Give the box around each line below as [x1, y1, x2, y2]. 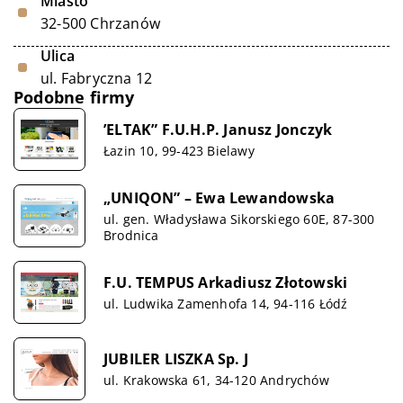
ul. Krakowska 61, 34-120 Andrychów [103, 371, 329, 389]
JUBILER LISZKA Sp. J [103, 348, 248, 369]
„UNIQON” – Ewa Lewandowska [103, 187, 336, 208]
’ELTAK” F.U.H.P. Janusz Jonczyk [103, 119, 333, 139]
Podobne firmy [13, 86, 135, 108]
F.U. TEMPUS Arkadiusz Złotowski [103, 272, 348, 292]
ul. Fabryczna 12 [40, 68, 153, 88]
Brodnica [103, 226, 159, 244]
